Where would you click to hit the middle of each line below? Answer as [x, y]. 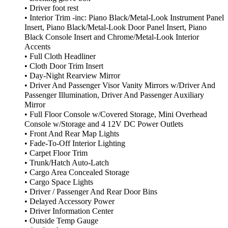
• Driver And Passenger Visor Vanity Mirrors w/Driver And [120, 86]
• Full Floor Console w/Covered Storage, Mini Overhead [116, 115]
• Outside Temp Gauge [61, 221]
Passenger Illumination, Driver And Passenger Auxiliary [114, 95]
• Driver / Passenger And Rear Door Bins [91, 192]
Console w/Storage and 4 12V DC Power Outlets [104, 124]
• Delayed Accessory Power [69, 202]
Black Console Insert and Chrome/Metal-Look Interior [112, 37]
